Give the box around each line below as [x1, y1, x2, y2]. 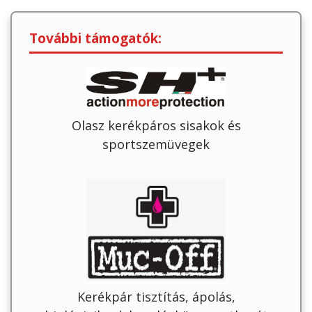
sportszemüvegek [102, 135, 210, 153]
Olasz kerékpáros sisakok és [71, 116, 241, 134]
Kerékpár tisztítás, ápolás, [77, 288, 235, 306]
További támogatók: [29, 28, 162, 47]
